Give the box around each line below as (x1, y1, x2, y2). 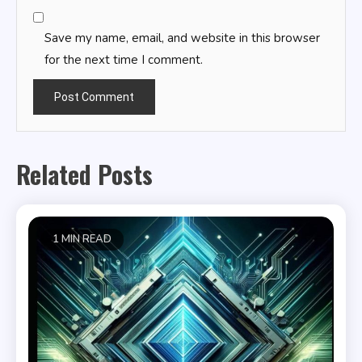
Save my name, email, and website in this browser (44, 29, 320, 46)
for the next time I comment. (44, 51, 203, 68)
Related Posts (16, 155, 153, 192)
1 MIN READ (53, 231, 112, 246)
